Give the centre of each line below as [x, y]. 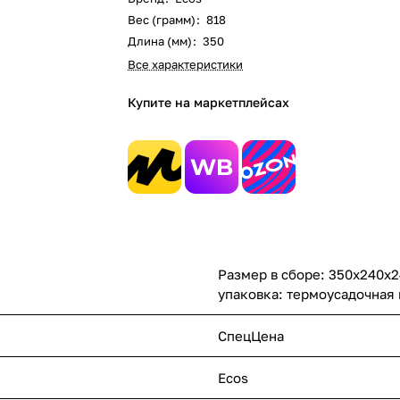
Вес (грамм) [163, 20]
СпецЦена [251, 336]
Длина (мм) [162, 41]
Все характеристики [186, 64]
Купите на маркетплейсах [209, 102]
